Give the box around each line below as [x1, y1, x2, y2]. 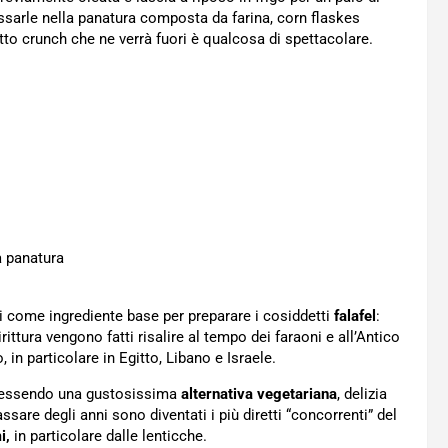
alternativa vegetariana [181, 384, 337, 403]
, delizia [337, 384, 387, 403]
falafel [334, 306, 376, 325]
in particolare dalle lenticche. [10, 426, 207, 445]
